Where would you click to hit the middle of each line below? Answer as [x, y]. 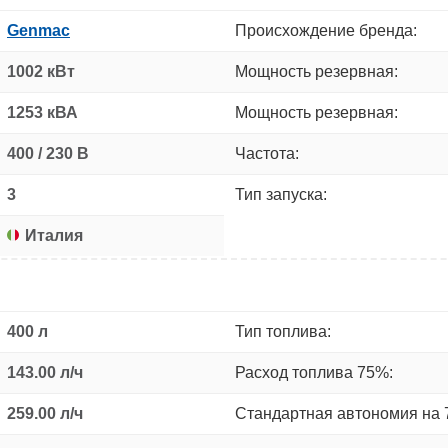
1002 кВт [41, 71]
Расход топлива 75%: [314, 372]
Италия [54, 235]
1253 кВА [42, 112]
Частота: [267, 153]
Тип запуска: [281, 194]
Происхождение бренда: [326, 30]
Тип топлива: [283, 331]
